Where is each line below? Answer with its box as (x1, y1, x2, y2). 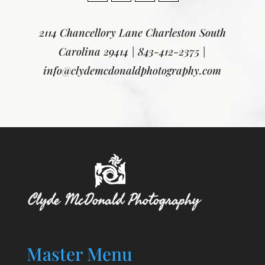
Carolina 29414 (59, 44, 129, 59)
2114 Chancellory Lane (38, 25, 146, 40)
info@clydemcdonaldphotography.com (43, 63, 222, 77)
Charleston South (145, 25, 226, 40)
